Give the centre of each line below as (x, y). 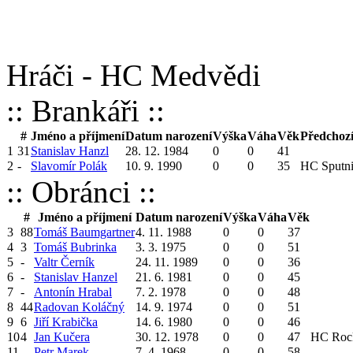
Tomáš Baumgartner (84, 232)
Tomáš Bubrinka (75, 247)
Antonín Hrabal (73, 292)
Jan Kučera (62, 337)
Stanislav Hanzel (76, 277)
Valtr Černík (64, 262)
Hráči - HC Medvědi (134, 75)
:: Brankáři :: (85, 111)
